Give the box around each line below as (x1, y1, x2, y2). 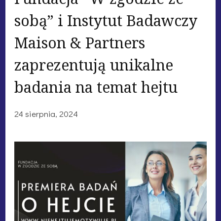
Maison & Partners (14, 32, 145, 53)
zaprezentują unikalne (14, 54, 173, 75)
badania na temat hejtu (14, 76, 178, 97)
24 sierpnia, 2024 (14, 108, 78, 119)
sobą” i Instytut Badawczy (14, 10, 197, 31)
